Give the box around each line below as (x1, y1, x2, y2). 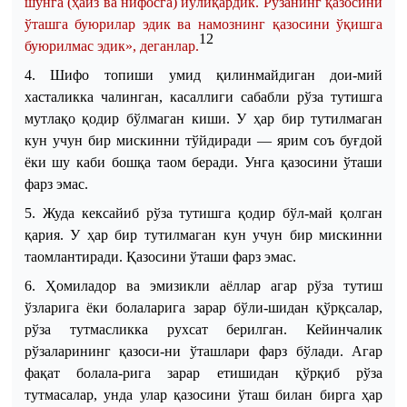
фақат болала (24, 364, 118, 381)
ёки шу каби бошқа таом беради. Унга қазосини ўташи (24, 154, 383, 170)
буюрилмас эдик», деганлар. (24, 37, 199, 54)
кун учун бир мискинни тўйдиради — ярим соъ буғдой (24, 132, 383, 148)
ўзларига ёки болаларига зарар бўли (24, 299, 264, 315)
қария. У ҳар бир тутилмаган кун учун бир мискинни (24, 226, 383, 243)
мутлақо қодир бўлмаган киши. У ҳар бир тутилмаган (24, 110, 383, 126)
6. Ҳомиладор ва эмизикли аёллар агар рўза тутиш (24, 277, 383, 293)
